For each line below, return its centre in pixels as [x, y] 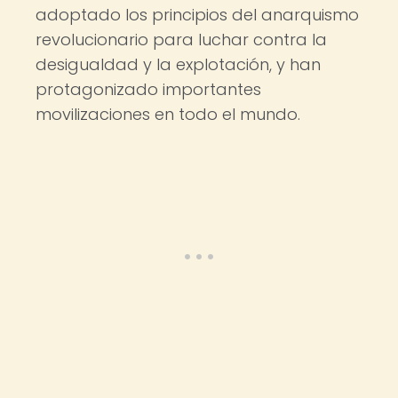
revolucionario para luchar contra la [181, 40]
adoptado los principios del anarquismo [197, 15]
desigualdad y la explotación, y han [178, 64]
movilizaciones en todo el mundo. [168, 114]
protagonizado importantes [148, 89]
